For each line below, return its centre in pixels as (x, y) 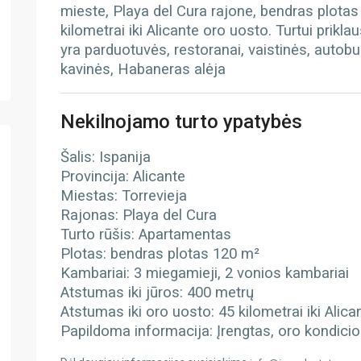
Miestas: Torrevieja (123, 196)
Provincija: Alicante (122, 176)
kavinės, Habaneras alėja (143, 69)
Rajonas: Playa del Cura (138, 215)
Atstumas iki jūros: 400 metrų (157, 293)
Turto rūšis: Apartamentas (145, 234)
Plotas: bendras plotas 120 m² (160, 254)
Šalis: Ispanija (105, 157)
